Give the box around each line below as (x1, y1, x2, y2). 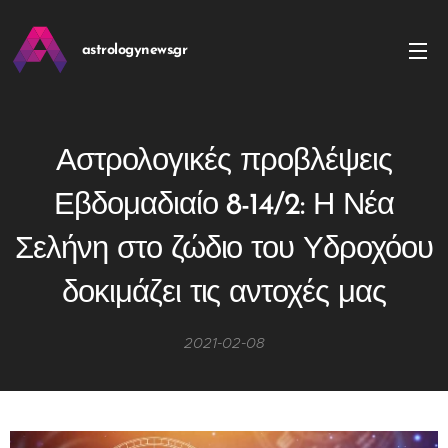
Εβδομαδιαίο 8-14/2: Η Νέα (53, 191, 395, 222)
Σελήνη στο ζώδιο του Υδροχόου (14, 235, 434, 266)
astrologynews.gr (82, 43, 188, 58)
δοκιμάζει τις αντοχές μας (61, 279, 387, 310)
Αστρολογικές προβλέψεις (56, 147, 392, 178)
